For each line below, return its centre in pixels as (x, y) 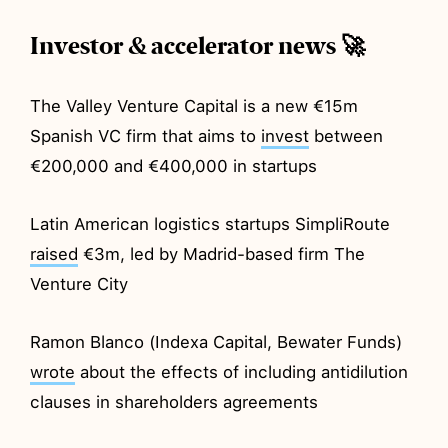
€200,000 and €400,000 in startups (174, 165)
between (346, 135)
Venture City (79, 283)
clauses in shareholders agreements (174, 401)
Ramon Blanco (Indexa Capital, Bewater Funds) (216, 341)
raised (54, 253)
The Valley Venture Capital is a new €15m (194, 105)
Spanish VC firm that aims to (146, 135)
